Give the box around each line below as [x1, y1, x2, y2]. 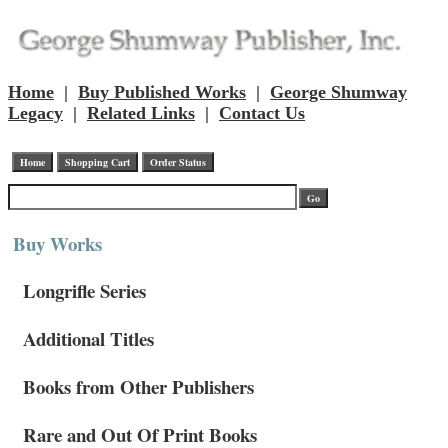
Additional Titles [23, 325, 154, 353]
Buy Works [13, 230, 102, 258]
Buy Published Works [78, 82, 246, 103]
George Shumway [270, 82, 407, 103]
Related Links [87, 103, 195, 124]
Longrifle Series [23, 277, 146, 305]
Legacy [8, 103, 63, 124]
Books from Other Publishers [23, 373, 254, 401]
